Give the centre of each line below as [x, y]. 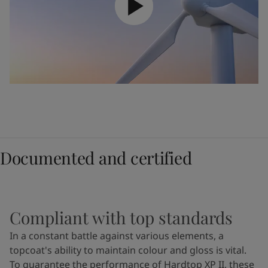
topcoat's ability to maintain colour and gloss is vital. [128, 250]
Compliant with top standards [121, 218]
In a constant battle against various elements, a [117, 236]
